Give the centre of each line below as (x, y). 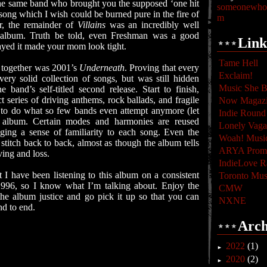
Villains (93, 25)
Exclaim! (236, 75)
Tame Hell (238, 63)
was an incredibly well (154, 25)
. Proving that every (162, 68)
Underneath (102, 68)
